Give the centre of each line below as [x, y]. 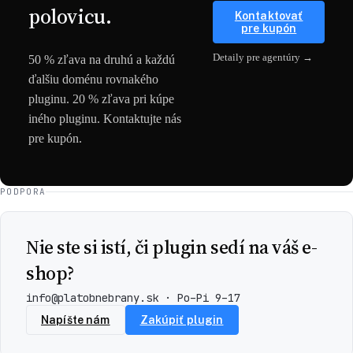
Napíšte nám [76, 320]
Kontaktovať [269, 15]
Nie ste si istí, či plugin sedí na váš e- [172, 247]
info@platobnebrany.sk [92, 298]
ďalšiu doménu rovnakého [93, 79]
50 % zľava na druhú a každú [102, 59]
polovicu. [70, 17]
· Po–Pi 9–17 [199, 298]
